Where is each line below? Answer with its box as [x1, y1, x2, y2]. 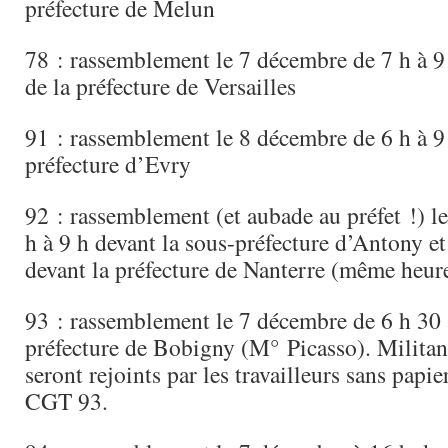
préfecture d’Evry [25, 148, 191, 180]
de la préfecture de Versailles [25, 70, 296, 102]
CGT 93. [25, 385, 108, 417]
